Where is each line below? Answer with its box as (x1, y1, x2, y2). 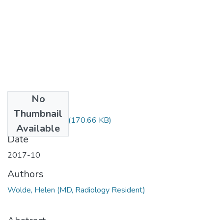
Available (16, 121, 60, 135)
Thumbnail (14, 107, 62, 120)
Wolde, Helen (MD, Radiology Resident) (7, 184, 145, 195)
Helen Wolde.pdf (7, 114, 66, 126)
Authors (7, 167, 44, 181)
